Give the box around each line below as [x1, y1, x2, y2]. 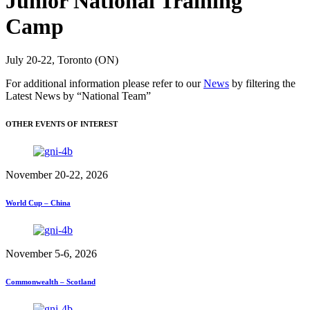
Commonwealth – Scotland [6, 277, 95, 286]
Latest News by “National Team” [6, 90, 151, 102]
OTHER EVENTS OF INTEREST [6, 120, 118, 129]
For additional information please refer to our [6, 77, 203, 90]
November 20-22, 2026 [6, 169, 108, 181]
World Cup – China [6, 199, 71, 208]
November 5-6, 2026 [6, 248, 97, 260]
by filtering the [229, 77, 295, 90]
